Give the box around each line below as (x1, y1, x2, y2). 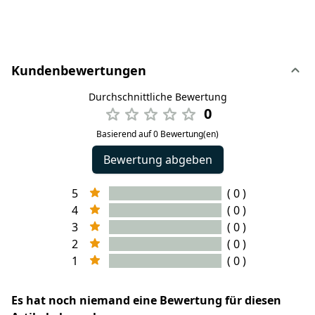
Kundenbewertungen (11, 62, 146, 79)
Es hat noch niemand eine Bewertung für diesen (11, 292, 281, 309)
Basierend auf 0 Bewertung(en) (96, 128, 219, 141)
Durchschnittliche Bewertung (88, 90, 227, 104)
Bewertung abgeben (103, 152, 212, 168)
